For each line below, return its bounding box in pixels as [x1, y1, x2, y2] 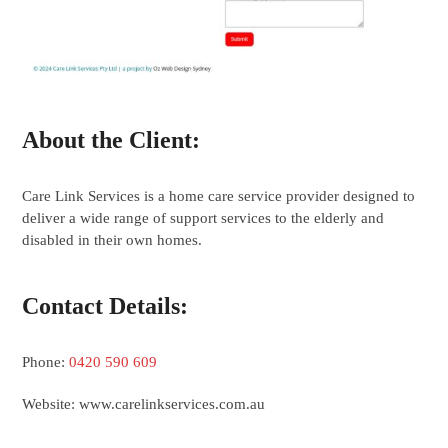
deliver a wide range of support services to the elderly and [22, 209, 385, 226]
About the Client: [22, 126, 201, 153]
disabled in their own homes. [22, 231, 203, 248]
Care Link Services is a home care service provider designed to [22, 187, 416, 204]
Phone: [22, 353, 70, 370]
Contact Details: [22, 292, 189, 319]
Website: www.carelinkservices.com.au [22, 395, 266, 412]
